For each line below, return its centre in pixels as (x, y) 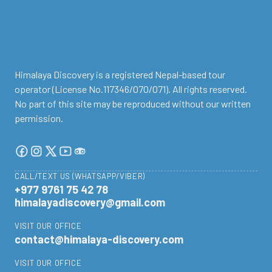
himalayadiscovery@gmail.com (90, 202)
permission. (39, 118)
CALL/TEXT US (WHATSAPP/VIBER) (80, 176)
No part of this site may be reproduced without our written (133, 104)
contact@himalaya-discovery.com (99, 240)
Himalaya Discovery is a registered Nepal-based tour (120, 75)
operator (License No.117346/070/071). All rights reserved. (131, 89)
